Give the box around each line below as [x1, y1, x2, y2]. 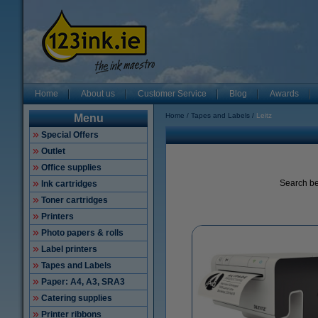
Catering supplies [41, 293, 112, 303]
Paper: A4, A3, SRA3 [41, 277, 125, 287]
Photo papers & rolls [41, 228, 124, 238]
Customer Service [138, 89, 207, 99]
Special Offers [41, 130, 99, 140]
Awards [270, 89, 299, 99]
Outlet [41, 146, 65, 156]
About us [81, 89, 115, 99]
